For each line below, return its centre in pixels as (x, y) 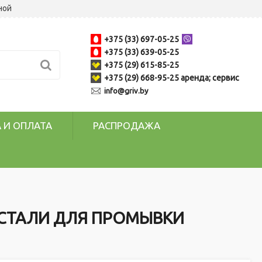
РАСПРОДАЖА (127, 125)
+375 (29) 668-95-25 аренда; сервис (172, 78)
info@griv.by (126, 91)
